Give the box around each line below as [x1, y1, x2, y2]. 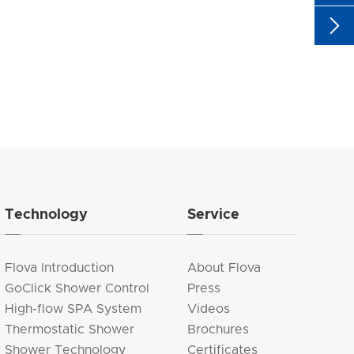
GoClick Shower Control [5, 282, 149, 296]
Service [186, 208, 239, 223]
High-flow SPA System [5, 303, 141, 316]
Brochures [186, 323, 249, 337]
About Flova [186, 262, 261, 275]
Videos [186, 303, 230, 316]
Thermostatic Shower [5, 323, 134, 337]
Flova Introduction [5, 262, 114, 275]
